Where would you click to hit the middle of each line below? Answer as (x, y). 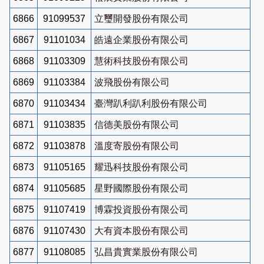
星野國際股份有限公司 (141, 188)
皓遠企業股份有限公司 (141, 39)
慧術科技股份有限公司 (141, 61)
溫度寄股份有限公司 (137, 146)
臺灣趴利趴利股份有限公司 (151, 103)
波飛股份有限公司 (132, 82)
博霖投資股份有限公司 (141, 209)
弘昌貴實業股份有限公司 (146, 252)
